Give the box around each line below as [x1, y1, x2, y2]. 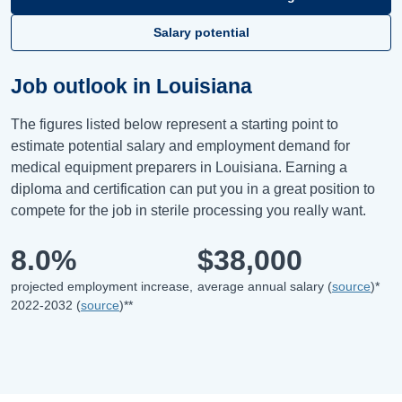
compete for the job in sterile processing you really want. [11, 203, 366, 219]
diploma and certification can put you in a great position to [11, 181, 375, 197]
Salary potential [153, 25, 249, 40]
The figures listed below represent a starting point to [11, 117, 338, 133]
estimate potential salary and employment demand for [11, 138, 350, 154]
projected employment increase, [11, 279, 193, 294]
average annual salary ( [197, 279, 332, 294]
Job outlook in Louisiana [11, 74, 252, 99]
